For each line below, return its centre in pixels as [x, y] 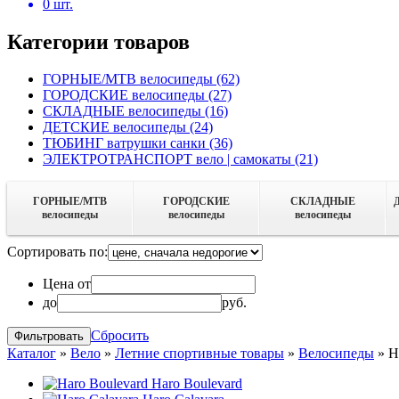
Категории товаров [98, 41]
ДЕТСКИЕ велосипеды [116, 127]
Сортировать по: [57, 252]
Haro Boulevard [197, 384]
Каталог [32, 354]
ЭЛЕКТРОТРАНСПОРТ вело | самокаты [169, 159]
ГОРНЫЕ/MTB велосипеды [130, 79]
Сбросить [120, 336]
